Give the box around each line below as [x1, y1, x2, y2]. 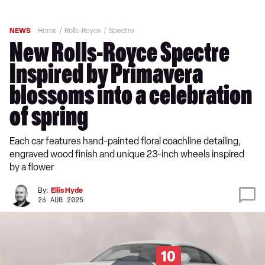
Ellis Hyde [51, 186, 83, 195]
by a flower [9, 161, 54, 173]
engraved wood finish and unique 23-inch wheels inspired [9, 148, 244, 160]
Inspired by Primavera [9, 63, 203, 91]
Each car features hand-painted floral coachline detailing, [9, 135, 241, 147]
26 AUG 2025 [38, 196, 83, 204]
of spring [9, 105, 88, 134]
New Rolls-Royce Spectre [9, 41, 230, 70]
